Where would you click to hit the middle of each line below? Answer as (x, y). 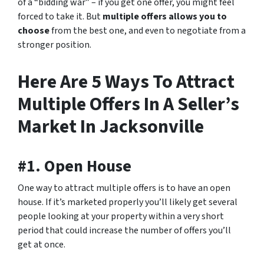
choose (34, 31)
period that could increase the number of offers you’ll (124, 230)
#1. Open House (75, 166)
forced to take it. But (60, 16)
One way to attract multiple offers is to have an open (124, 188)
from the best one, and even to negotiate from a (148, 31)
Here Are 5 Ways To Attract (126, 82)
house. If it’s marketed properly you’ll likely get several (128, 202)
